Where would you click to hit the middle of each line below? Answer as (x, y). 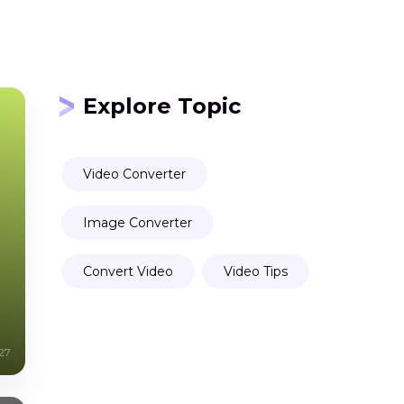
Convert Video (128, 271)
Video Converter (134, 174)
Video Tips (256, 271)
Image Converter (138, 223)
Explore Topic (162, 106)
